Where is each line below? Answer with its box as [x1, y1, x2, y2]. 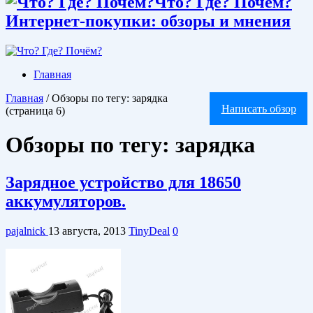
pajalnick [6, 224, 48, 237]
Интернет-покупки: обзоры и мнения [6, 11, 291, 30]
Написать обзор [221, 102, 296, 115]
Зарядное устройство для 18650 [6, 173, 241, 191]
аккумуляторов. [6, 191, 126, 210]
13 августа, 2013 [48, 224, 126, 237]
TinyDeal [129, 224, 170, 237]
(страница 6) [6, 104, 65, 117]
